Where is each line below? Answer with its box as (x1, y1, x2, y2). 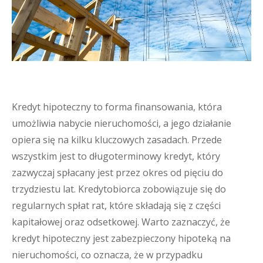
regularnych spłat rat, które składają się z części (12, 199, 221, 212)
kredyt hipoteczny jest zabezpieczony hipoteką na (12, 232, 231, 245)
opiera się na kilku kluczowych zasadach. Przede (12, 133, 222, 146)
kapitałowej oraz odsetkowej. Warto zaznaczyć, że (12, 215, 230, 228)
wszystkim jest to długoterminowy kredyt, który (12, 150, 220, 163)
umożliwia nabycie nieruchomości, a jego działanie (12, 117, 231, 130)
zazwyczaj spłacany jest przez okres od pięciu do (12, 166, 223, 179)
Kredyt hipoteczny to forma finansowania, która (12, 100, 222, 113)
